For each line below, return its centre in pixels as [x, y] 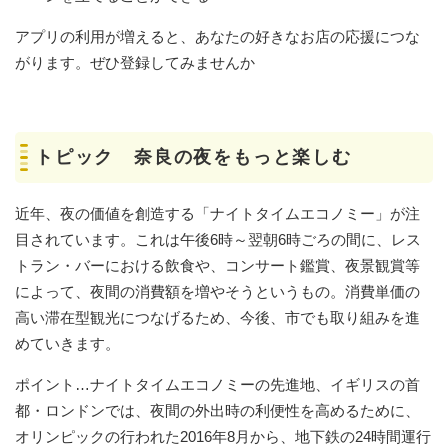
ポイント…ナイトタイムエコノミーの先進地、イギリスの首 [217, 384]
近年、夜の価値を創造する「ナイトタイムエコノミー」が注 [217, 213]
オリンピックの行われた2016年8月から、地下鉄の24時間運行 [223, 436]
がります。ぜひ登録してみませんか [135, 62]
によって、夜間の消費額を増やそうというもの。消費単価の [217, 291]
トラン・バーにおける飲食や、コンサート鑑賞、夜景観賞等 [217, 265]
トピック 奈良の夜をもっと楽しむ [193, 156]
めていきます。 [67, 343]
